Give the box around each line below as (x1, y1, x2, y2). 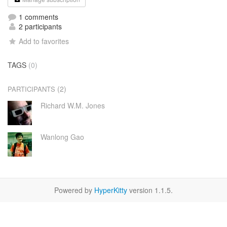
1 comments (17, 12, 58, 22)
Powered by (54, 185, 94, 195)
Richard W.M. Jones (40, 100, 105, 110)
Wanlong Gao (40, 132, 84, 142)
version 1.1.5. (127, 185, 173, 195)
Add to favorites (19, 36, 69, 46)
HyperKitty (94, 185, 127, 195)
